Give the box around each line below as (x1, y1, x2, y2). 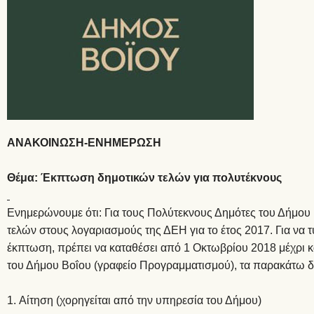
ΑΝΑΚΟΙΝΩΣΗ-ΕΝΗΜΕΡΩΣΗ (7, 135, 161, 151)
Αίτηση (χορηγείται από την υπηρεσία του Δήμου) (19, 292, 261, 308)
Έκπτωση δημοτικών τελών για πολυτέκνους (41, 170, 282, 186)
